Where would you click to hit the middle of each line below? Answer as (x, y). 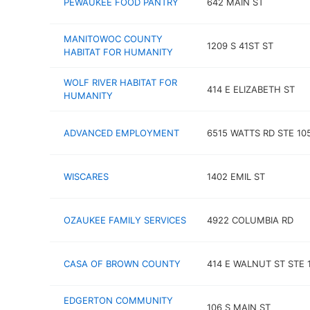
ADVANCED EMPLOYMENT (121, 133)
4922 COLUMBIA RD (250, 220)
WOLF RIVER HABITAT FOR (120, 82)
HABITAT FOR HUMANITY (118, 52)
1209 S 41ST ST (240, 45)
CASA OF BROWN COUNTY (122, 263)
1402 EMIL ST (236, 176)
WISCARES (86, 176)
